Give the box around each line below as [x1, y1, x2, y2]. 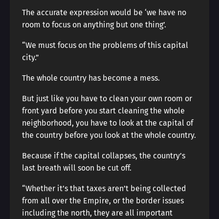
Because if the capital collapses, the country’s [22, 151, 185, 160]
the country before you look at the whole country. [22, 131, 196, 140]
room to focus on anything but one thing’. [22, 20, 166, 29]
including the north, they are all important [22, 208, 173, 218]
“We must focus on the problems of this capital [22, 41, 188, 50]
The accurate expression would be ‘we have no [22, 8, 186, 17]
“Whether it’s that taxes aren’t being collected [22, 184, 186, 193]
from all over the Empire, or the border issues [22, 196, 184, 205]
